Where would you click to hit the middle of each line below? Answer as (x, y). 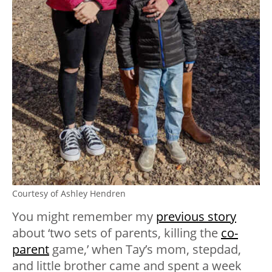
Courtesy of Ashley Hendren (69, 194)
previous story (196, 217)
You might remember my (84, 217)
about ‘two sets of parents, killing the (117, 233)
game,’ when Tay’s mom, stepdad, (145, 250)
